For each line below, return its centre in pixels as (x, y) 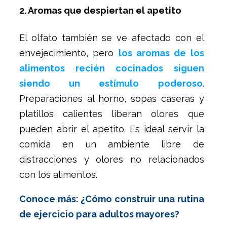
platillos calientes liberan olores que (112, 114)
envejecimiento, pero (69, 53)
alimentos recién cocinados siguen (112, 68)
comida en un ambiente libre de (112, 144)
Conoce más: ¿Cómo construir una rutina (112, 199)
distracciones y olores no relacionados (112, 160)
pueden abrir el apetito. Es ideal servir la (112, 129)
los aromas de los (161, 53)
